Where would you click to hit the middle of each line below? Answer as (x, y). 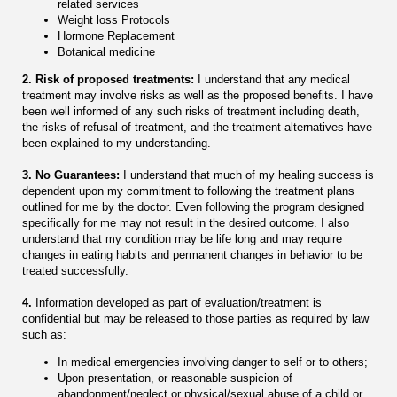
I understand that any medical (272, 80)
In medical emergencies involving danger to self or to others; (213, 362)
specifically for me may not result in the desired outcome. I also (186, 223)
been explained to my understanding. (117, 144)
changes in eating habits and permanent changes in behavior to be (192, 255)
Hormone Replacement (116, 36)
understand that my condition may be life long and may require (182, 239)
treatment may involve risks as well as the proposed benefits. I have (198, 96)
